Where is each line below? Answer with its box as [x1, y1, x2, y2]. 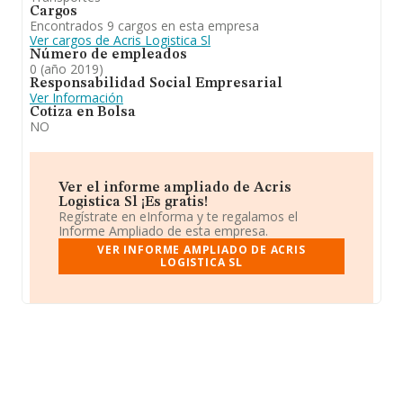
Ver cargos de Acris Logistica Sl [30, 31, 210, 49]
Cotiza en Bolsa [30, 105, 136, 120]
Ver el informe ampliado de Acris [58, 181, 291, 195]
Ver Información [30, 89, 123, 106]
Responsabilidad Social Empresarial [30, 76, 282, 91]
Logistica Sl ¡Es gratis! [58, 195, 208, 210]
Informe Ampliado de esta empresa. [58, 222, 268, 239]
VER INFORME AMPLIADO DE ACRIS [97, 242, 306, 257]
